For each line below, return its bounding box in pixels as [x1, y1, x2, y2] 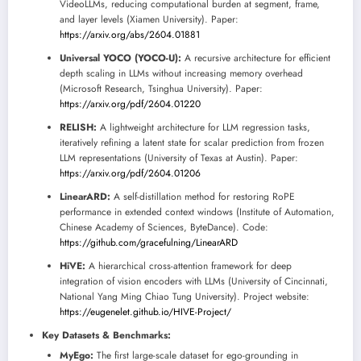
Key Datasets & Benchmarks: [42, 327, 171, 342]
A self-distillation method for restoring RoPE [110, 189, 295, 204]
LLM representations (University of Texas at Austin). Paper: [60, 150, 298, 165]
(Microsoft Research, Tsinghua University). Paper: [60, 81, 263, 96]
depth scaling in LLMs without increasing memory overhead [60, 65, 303, 81]
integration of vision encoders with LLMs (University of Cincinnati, [60, 273, 328, 288]
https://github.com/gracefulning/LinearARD [60, 234, 238, 250]
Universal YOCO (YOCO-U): [60, 50, 181, 65]
